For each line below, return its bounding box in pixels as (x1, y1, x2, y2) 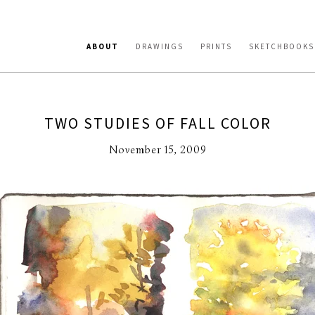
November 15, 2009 (108, 143, 207, 156)
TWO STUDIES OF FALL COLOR (44, 113, 271, 133)
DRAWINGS (136, 41, 184, 51)
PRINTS (200, 41, 232, 51)
